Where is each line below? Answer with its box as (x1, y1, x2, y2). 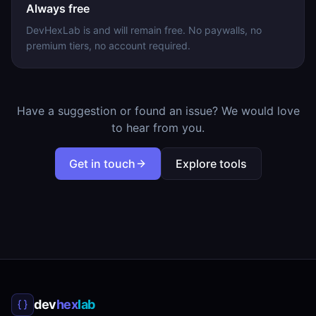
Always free (26, 1, 90, 16)
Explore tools (175, 157, 247, 171)
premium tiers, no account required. (26, 39, 190, 51)
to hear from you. (111, 121, 205, 135)
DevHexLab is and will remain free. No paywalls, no (26, 24, 262, 36)
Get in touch (68, 157, 135, 171)
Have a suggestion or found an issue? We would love (16, 104, 300, 118)
